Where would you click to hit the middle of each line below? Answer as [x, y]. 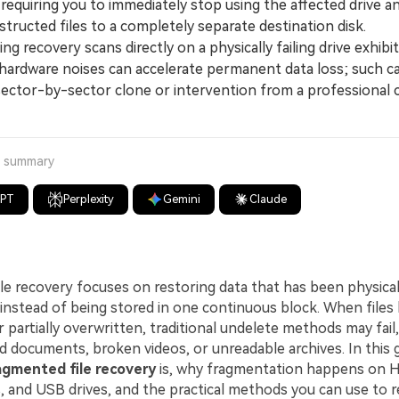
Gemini [182, 199]
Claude [269, 199]
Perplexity [89, 199]
